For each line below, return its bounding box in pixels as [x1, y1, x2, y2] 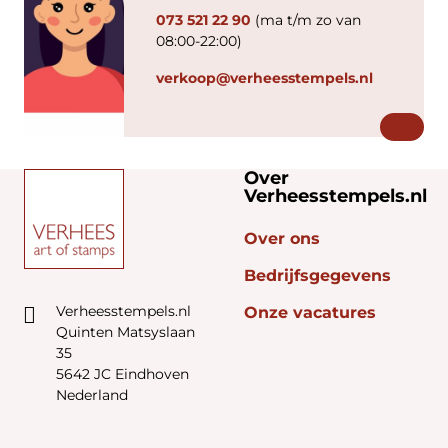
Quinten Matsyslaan [56, 323, 195, 341]
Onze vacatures [244, 303, 376, 322]
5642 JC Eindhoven [56, 365, 189, 383]
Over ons [244, 229, 320, 248]
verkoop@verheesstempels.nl [156, 69, 373, 87]
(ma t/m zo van [251, 11, 361, 29]
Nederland [56, 386, 128, 404]
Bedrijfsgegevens [244, 266, 391, 285]
